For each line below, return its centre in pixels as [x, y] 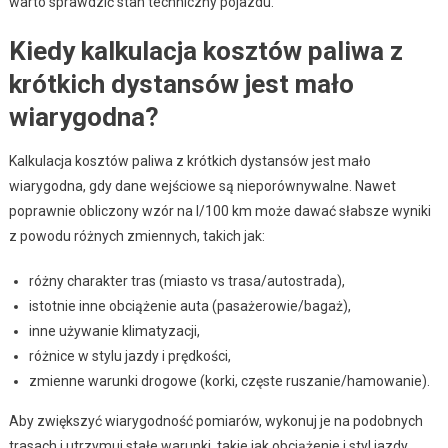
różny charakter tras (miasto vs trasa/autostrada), [186, 280]
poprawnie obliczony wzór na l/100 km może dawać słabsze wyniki [219, 210]
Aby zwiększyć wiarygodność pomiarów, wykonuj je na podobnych [215, 420]
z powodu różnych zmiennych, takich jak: [136, 235]
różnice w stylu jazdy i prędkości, [129, 355]
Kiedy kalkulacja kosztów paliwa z [205, 50]
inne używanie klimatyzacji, [114, 330]
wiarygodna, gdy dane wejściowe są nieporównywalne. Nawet [202, 185]
